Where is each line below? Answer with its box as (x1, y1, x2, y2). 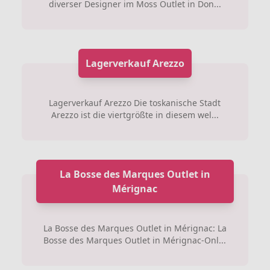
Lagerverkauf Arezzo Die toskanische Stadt (49, 97, 221, 108)
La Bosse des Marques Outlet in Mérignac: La (43, 222, 227, 234)
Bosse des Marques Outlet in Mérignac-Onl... (43, 234, 227, 246)
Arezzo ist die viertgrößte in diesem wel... (51, 109, 219, 121)
